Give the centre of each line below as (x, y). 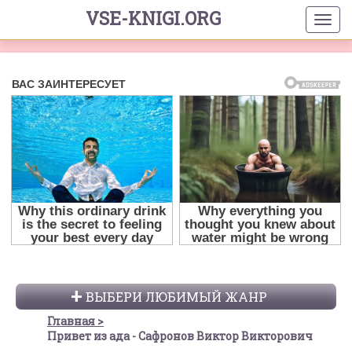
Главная (71, 321)
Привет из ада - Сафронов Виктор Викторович (180, 336)
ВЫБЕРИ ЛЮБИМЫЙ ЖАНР (176, 297)
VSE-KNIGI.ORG (153, 18)
